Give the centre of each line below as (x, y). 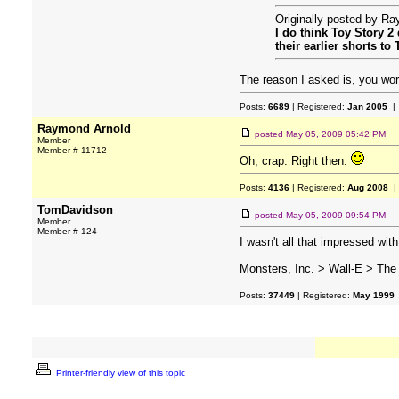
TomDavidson (75, 210)
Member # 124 (67, 231)
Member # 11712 (72, 150)
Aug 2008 (368, 187)
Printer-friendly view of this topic (119, 373)
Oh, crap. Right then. (295, 161)
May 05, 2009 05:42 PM (336, 134)
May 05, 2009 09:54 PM (336, 215)
